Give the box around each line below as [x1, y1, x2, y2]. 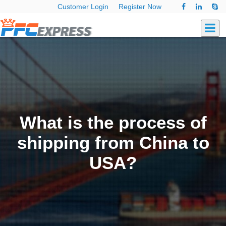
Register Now [119, 3, 161, 11]
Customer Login [58, 3, 108, 11]
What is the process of [19, 112, 207, 133]
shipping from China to [17, 133, 209, 153]
